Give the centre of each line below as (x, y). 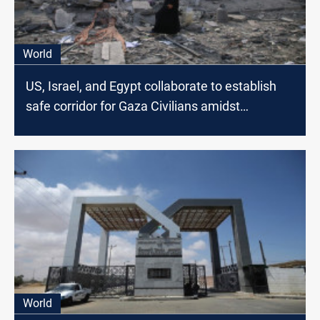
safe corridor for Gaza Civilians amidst (133, 106)
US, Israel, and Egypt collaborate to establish (151, 86)
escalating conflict (77, 126)
